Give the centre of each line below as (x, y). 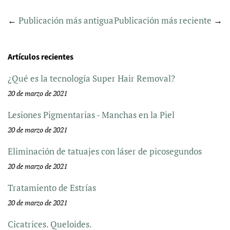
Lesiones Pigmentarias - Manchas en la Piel (91, 114)
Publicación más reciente (163, 20)
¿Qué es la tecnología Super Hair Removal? (91, 78)
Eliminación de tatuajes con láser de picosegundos (105, 151)
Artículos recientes (41, 57)
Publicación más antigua (66, 20)
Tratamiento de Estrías (52, 187)
